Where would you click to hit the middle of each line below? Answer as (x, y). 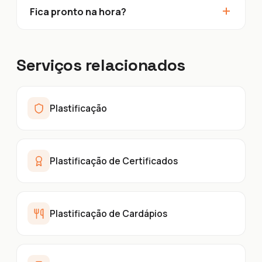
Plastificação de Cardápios (108, 213)
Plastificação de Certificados (114, 161)
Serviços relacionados (101, 65)
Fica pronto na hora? (78, 11)
